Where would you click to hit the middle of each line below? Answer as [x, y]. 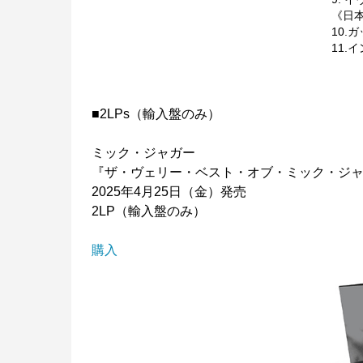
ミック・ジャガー [143, 152]
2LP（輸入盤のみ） [149, 211]
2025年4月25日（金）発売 [169, 191]
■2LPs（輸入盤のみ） [156, 113]
